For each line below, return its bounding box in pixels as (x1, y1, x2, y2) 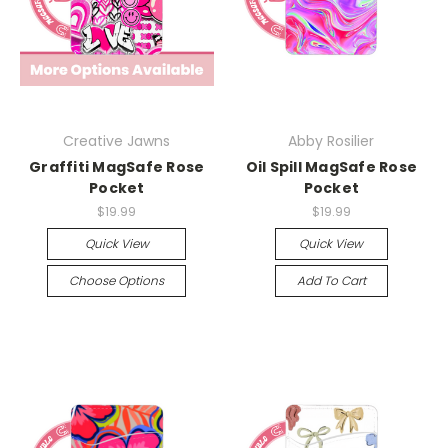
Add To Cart (296, 272, 366, 289)
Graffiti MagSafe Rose (29, 157, 205, 178)
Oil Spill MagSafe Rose (245, 157, 417, 178)
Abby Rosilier (288, 131, 375, 152)
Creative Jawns (63, 131, 171, 152)
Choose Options (69, 272, 165, 289)
